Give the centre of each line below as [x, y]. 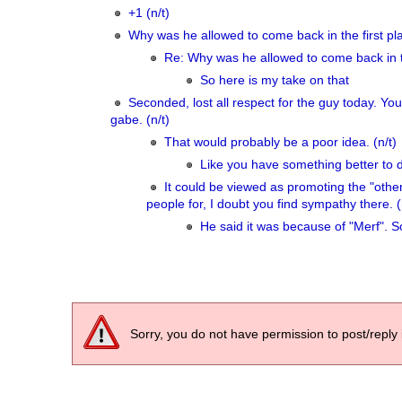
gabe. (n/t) [140, 120]
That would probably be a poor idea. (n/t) [280, 142]
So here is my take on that [275, 80]
